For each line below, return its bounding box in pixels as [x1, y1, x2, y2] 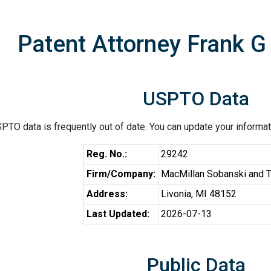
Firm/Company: [86, 168, 155, 180]
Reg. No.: [86, 148, 127, 160]
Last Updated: [86, 208, 149, 220]
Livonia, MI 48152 [160, 188, 237, 200]
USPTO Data [143, 87, 249, 110]
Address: [86, 188, 128, 200]
